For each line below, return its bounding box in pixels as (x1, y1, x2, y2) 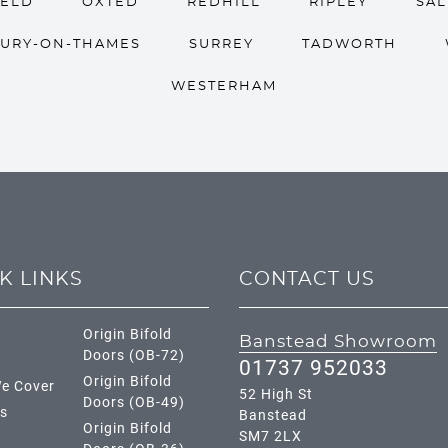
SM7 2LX (239, 428, 302, 445)
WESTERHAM (171, 80, 277, 93)
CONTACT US (239, 270, 375, 289)
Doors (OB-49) (83, 394, 186, 411)
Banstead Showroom (239, 334, 437, 350)
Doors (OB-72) (83, 347, 186, 364)
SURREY (188, 38, 254, 51)
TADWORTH (301, 38, 397, 51)
